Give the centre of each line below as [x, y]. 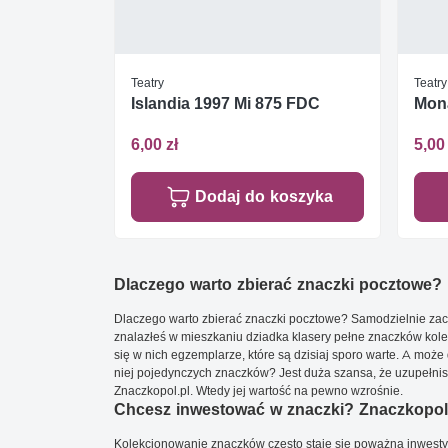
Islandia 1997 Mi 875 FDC [225, 103]
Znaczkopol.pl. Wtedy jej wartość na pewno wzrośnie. [258, 391]
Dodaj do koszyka [263, 197]
